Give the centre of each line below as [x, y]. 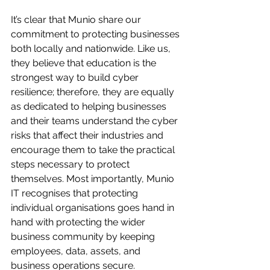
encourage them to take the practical [94, 150]
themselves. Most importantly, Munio [94, 179]
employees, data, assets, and [77, 251]
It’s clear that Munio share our [77, 20]
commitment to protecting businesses [96, 34]
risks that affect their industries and [88, 136]
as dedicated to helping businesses [90, 107]
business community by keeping [84, 237]
